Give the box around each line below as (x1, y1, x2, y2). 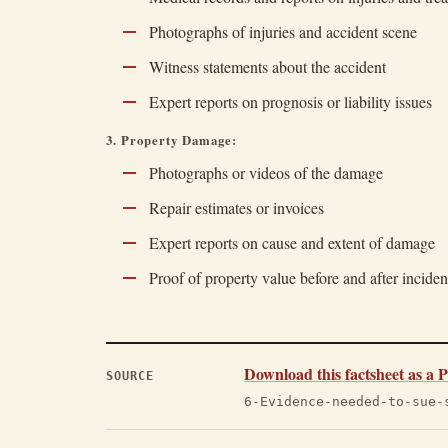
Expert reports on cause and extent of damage (148, 232, 435, 253)
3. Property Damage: (106, 131, 238, 149)
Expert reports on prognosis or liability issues (148, 91, 432, 112)
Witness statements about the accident (148, 56, 386, 77)
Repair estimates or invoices (148, 197, 324, 218)
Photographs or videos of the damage (148, 162, 383, 183)
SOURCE (106, 369, 155, 383)
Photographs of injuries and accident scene (148, 21, 417, 42)
